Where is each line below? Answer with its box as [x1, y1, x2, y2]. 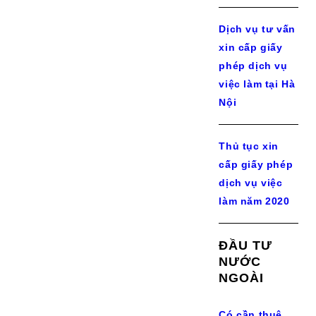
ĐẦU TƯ [219, 238, 273, 253]
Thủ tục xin [219, 140, 279, 152]
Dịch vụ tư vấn [219, 23, 296, 35]
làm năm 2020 [219, 195, 290, 207]
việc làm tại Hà [219, 78, 296, 90]
